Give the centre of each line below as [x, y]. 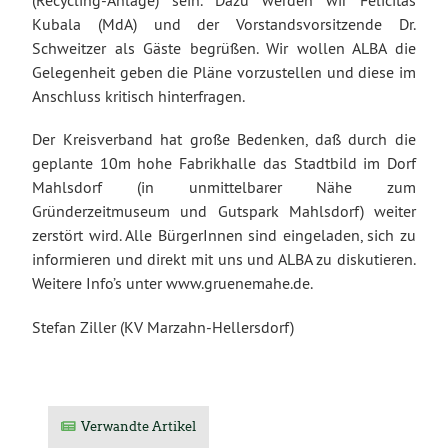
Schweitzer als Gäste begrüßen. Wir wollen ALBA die [224, 48]
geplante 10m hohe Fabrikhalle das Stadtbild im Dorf [224, 163]
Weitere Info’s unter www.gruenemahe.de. [172, 283]
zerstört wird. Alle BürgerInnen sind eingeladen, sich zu [224, 235]
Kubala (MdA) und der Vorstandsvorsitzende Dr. [224, 24]
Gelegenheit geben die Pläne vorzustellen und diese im [224, 72]
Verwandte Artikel [139, 426]
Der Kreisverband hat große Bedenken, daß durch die [224, 139]
